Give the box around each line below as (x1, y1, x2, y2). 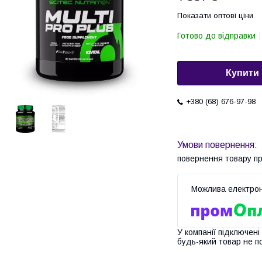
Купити (226, 68, 259, 78)
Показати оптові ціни (177, 11, 253, 20)
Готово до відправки (177, 31, 256, 40)
